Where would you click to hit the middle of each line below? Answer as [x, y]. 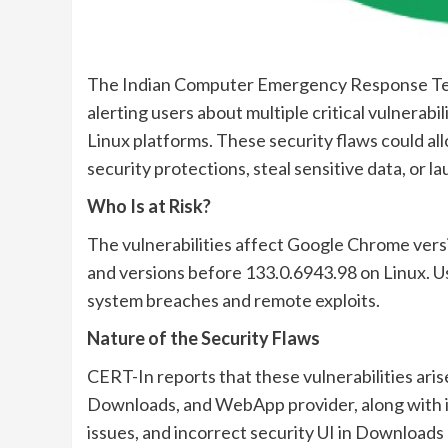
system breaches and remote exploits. [233, 299]
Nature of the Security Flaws [203, 337]
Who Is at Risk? [149, 205]
